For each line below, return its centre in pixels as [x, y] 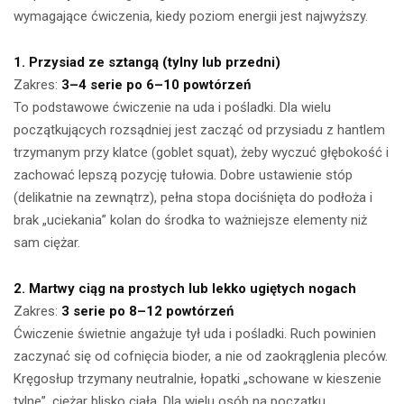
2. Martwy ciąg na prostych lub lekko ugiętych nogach [185, 289]
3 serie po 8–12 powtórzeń [147, 312]
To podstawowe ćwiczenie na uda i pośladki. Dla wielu [172, 108]
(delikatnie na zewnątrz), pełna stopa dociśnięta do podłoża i [193, 198]
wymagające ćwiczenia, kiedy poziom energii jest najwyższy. [191, 17]
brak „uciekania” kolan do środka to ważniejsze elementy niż [190, 220]
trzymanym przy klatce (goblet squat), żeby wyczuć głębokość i [201, 153]
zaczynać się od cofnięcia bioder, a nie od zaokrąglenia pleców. [201, 357]
